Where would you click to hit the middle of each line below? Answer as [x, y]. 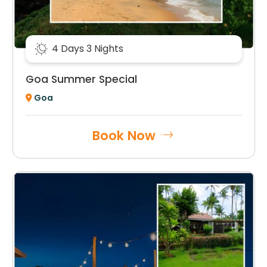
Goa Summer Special [81, 79]
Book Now [124, 135]
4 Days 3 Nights [87, 49]
